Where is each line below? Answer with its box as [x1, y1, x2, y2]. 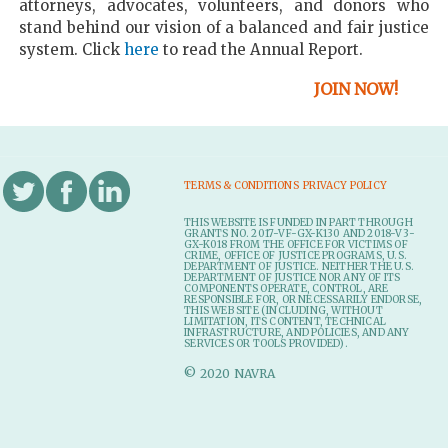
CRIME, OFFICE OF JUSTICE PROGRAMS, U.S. [184, 248, 407, 262]
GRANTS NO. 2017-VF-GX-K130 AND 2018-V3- [184, 226, 415, 240]
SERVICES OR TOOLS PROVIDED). [184, 336, 348, 350]
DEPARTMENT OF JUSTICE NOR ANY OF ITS [184, 270, 401, 284]
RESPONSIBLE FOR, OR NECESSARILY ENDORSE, [184, 292, 423, 306]
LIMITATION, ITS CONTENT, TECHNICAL [184, 314, 386, 328]
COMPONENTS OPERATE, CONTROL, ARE [184, 281, 389, 295]
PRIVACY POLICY [303, 178, 387, 192]
